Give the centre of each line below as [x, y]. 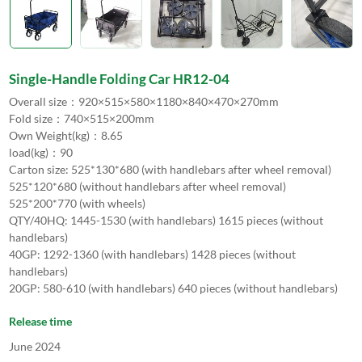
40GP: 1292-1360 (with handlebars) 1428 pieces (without [152, 255]
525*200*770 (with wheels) [77, 204]
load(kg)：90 [42, 153]
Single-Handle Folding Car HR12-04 [119, 79]
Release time [40, 322]
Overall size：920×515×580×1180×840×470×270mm [148, 102]
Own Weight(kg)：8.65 [70, 136]
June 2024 [34, 347]
